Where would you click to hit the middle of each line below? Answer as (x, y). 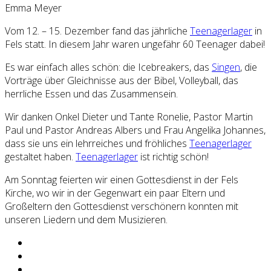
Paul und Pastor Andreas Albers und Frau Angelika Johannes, (135, 130)
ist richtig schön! (173, 157)
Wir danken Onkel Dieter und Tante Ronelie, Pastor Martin (129, 117)
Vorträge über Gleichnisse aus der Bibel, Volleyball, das (122, 81)
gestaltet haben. (40, 157)
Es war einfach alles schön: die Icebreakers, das (108, 67)
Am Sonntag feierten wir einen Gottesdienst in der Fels (122, 180)
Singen (226, 67)
